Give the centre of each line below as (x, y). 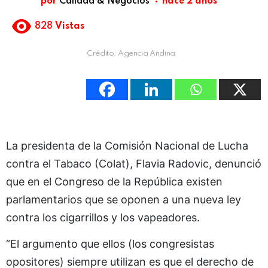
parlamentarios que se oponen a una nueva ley (124, 199)
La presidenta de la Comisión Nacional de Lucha (127, 145)
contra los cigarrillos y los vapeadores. (103, 217)
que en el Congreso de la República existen (114, 181)
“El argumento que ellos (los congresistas (110, 243)
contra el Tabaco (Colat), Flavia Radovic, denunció (134, 163)
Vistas (70, 27)
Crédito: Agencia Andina (131, 53)
